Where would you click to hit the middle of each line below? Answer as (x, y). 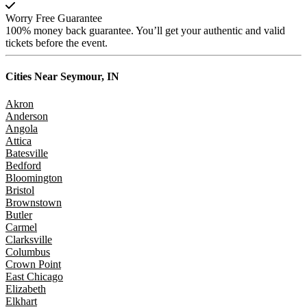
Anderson (27, 116)
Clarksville (29, 239)
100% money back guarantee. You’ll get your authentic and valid (145, 31)
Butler (19, 214)
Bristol (20, 190)
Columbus (28, 251)
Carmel (21, 227)
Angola (22, 128)
